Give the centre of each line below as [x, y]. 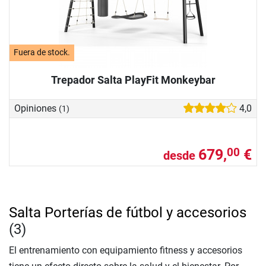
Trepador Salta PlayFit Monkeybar [133, 80]
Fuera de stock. [42, 53]
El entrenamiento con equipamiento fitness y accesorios [126, 250]
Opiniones [37, 108]
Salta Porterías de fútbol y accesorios [128, 212]
